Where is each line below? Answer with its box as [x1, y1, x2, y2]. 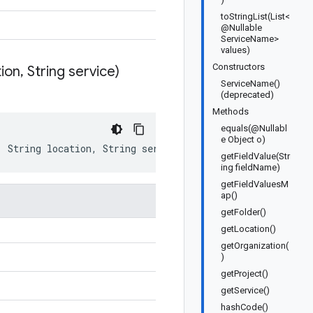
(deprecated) [221, 89, 274, 100]
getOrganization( [221, 240, 289, 251]
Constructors [212, 61, 265, 72]
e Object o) [221, 134, 265, 145]
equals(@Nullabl [221, 123, 287, 133]
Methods [212, 106, 249, 117]
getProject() [221, 268, 268, 279]
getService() [221, 285, 270, 296]
